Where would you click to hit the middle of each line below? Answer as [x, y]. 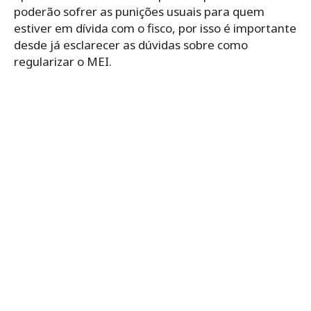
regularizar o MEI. [63, 62]
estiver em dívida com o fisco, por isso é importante [155, 28]
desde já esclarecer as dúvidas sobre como [131, 45]
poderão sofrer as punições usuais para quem [139, 12]
